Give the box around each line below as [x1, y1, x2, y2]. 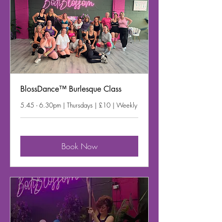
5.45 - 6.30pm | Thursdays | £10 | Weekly [20, 100, 137, 110]
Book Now [61, 140, 98, 152]
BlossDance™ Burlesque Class [20, 83, 121, 94]
